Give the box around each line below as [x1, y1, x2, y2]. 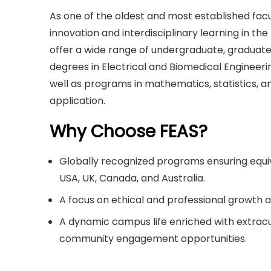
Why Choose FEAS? [50, 119, 207, 143]
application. [50, 93, 105, 108]
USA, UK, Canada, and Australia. [59, 171, 205, 185]
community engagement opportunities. [59, 231, 247, 246]
